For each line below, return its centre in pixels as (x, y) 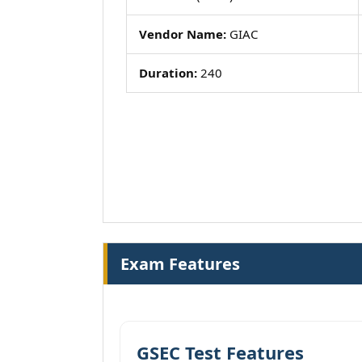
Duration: (168, 73)
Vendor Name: (183, 34)
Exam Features (180, 264)
